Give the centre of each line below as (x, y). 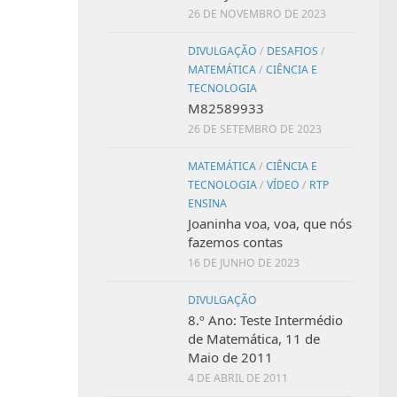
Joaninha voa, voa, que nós (270, 223)
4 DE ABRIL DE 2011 (238, 378)
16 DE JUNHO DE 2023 (244, 262)
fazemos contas (235, 241)
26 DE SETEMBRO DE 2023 (255, 128)
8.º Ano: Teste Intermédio (265, 319)
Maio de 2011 (230, 357)
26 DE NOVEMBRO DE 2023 (257, 13)
